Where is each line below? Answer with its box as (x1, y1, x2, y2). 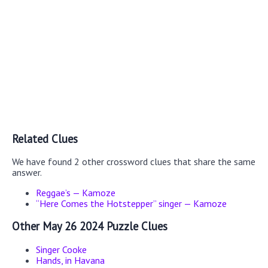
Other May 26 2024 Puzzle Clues (12, 219, 167, 234)
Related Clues (12, 131, 78, 146)
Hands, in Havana (36, 254, 105, 266)
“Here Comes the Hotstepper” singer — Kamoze (36, 197, 227, 210)
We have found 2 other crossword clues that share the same (12, 156, 255, 168)
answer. (12, 166, 42, 179)
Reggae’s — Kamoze (36, 187, 115, 199)
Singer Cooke (36, 243, 87, 255)
